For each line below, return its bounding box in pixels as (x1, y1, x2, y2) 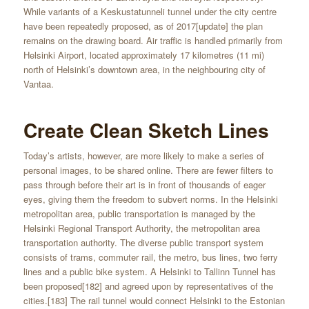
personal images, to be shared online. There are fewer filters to (23, 163, 273, 177)
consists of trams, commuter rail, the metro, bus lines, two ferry (23, 250, 278, 264)
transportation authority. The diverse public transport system (23, 236, 263, 250)
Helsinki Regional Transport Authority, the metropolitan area (23, 221, 260, 235)
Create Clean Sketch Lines (23, 116, 269, 145)
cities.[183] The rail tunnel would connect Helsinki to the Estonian (23, 294, 285, 308)
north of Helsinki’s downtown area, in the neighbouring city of (23, 63, 266, 77)
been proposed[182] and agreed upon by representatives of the (23, 279, 273, 293)
